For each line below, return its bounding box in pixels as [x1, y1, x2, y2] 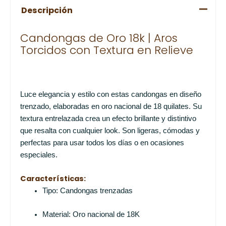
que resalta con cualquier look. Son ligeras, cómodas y [20, 126, 200, 135]
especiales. [20, 150, 58, 159]
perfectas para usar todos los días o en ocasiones [20, 138, 184, 147]
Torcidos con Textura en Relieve [20, 42, 193, 59]
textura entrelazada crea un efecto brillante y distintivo [20, 114, 196, 123]
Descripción [21, 5, 73, 17]
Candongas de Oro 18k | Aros [20, 30, 178, 46]
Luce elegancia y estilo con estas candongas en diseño [20, 90, 201, 98]
